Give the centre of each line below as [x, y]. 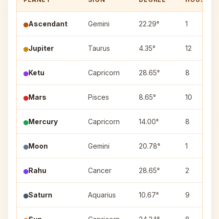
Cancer [100, 170]
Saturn [40, 195]
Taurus [99, 48]
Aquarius [102, 195]
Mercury [43, 121]
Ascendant [48, 24]
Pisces [99, 97]
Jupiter [41, 48]
